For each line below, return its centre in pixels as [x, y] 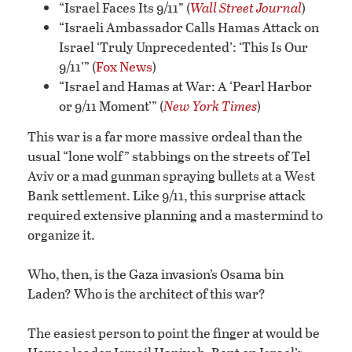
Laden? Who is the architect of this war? [147, 293]
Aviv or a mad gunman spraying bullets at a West [171, 175]
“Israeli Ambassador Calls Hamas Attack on [189, 27]
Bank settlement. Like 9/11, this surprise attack [167, 195]
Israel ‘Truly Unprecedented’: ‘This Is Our [183, 47]
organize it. [61, 234]
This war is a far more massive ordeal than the [165, 136]
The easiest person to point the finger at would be [174, 332]
